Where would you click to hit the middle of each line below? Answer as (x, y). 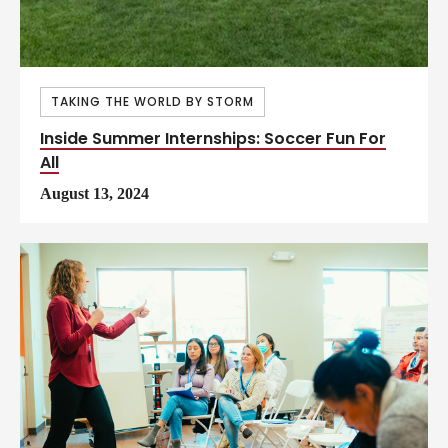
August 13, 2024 (94, 194)
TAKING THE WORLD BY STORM (152, 102)
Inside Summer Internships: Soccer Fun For (213, 139)
